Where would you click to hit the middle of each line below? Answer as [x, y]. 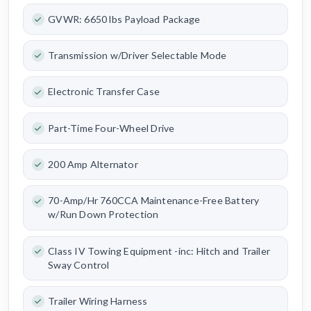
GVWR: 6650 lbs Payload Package [124, 19]
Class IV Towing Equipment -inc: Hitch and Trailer [159, 251]
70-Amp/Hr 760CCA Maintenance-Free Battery [154, 201]
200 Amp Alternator [93, 164]
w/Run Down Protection [103, 215]
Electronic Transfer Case [104, 92]
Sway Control [79, 264]
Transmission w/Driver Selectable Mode [137, 55]
